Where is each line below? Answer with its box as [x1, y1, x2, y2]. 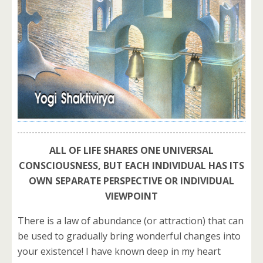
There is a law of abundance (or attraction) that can [18, 214, 244, 228]
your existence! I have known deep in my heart [18, 245, 221, 258]
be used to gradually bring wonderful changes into [18, 230, 241, 243]
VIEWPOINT [105, 190, 158, 203]
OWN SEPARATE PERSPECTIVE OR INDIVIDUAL [29, 174, 234, 188]
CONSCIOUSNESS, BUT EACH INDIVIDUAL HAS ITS [19, 159, 244, 173]
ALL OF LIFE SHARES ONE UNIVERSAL [49, 144, 214, 157]
